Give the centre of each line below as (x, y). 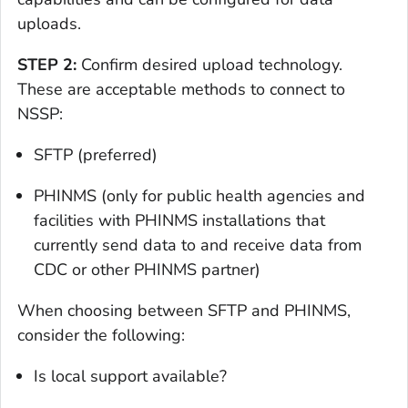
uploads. (49, 23)
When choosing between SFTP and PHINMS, (184, 310)
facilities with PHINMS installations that (179, 220)
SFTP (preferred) (96, 154)
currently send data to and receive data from (198, 245)
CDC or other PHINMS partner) (147, 269)
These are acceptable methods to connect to (181, 89)
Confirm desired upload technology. (209, 64)
